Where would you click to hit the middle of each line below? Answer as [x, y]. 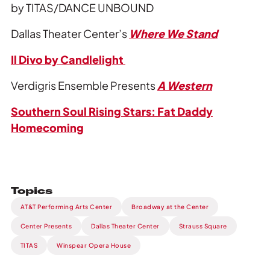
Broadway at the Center [170, 206]
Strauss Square [203, 226]
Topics [31, 190]
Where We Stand [173, 33]
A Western [184, 85]
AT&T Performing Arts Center [66, 206]
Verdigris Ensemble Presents [84, 85]
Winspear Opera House [94, 245]
